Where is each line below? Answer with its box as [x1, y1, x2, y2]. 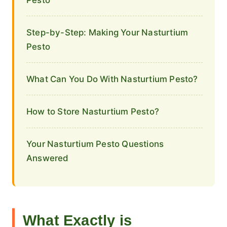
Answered [26, 153, 69, 164]
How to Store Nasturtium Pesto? [26, 106, 159, 117]
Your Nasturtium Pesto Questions [26, 139, 164, 149]
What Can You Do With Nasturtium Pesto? [26, 73, 198, 84]
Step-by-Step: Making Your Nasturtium [26, 27, 188, 37]
